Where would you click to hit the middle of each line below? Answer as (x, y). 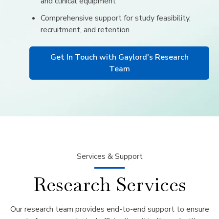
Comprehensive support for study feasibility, (116, 18)
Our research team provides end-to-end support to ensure (109, 209)
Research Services (109, 185)
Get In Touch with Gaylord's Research (119, 57)
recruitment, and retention (85, 30)
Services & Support (109, 157)
